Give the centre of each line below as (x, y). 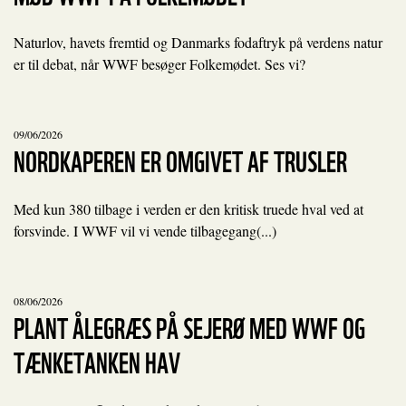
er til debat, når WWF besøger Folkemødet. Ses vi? (159, 64)
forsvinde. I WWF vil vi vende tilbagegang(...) (145, 231)
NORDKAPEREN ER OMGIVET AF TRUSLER (180, 159)
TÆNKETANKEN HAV (97, 360)
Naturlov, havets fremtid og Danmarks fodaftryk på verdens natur (198, 42)
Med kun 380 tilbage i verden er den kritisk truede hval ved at (188, 209)
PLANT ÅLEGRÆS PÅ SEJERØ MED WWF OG (189, 326)
